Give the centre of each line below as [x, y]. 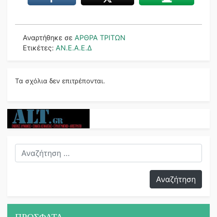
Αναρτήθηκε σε [49, 37]
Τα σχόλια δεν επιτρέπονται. [60, 81]
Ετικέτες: [39, 47]
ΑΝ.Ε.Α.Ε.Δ [74, 47]
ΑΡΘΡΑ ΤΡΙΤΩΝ [100, 37]
